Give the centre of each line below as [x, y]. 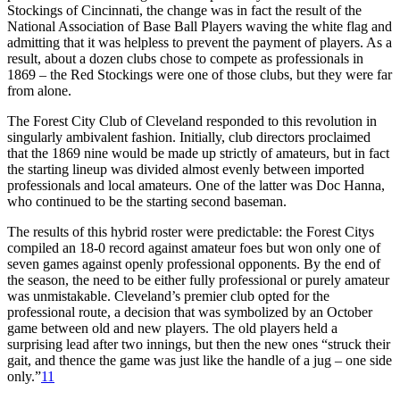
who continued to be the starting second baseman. [147, 201]
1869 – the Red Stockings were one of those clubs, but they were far [200, 74]
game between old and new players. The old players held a [172, 328]
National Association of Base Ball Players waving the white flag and [200, 26]
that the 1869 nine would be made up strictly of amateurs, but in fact [198, 153]
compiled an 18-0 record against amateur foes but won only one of [194, 247]
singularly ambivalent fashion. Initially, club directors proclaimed [189, 137]
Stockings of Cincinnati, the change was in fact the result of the [184, 10]
